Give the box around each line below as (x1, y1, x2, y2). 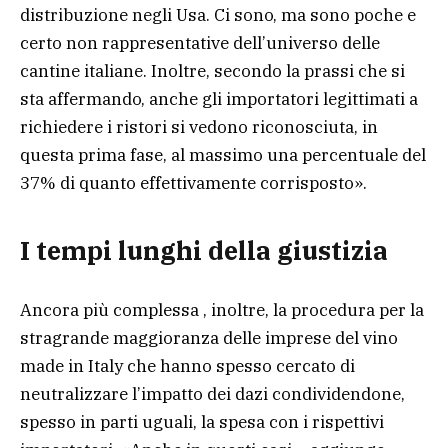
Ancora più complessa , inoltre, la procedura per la (20, 299, 424, 321)
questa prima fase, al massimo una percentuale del (20, 144, 426, 167)
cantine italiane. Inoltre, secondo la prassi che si (20, 60, 405, 83)
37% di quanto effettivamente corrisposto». (20, 172, 367, 195)
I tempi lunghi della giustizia (20, 233, 388, 267)
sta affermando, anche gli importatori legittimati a (20, 88, 418, 111)
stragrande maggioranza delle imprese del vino (20, 327, 398, 349)
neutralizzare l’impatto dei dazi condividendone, (20, 383, 405, 405)
